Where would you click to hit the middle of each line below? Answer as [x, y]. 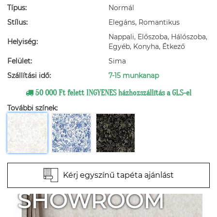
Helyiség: [23, 42]
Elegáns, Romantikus [144, 22]
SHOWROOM [91, 200]
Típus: [17, 8]
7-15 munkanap [134, 76]
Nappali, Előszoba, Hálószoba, [158, 37]
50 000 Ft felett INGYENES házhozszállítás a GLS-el [112, 93]
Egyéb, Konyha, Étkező [147, 46]
